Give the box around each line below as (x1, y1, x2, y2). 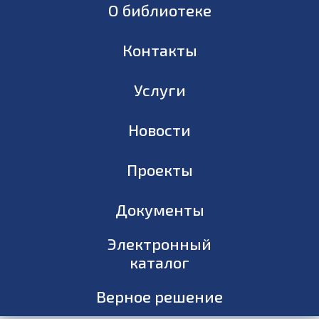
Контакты (122, 41, 197, 59)
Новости (128, 120, 191, 139)
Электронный (108, 234, 211, 253)
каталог (130, 253, 189, 271)
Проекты (126, 160, 193, 179)
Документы (115, 200, 204, 219)
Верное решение (96, 287, 223, 305)
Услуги (133, 80, 186, 99)
